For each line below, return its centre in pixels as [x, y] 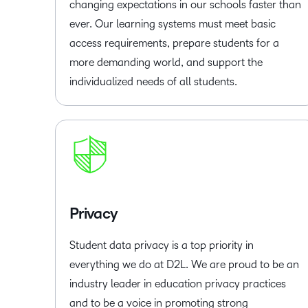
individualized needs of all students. [153, 81]
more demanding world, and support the [166, 62]
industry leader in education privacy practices [178, 284]
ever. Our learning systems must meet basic [173, 24]
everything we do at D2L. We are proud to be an [184, 264]
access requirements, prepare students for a [174, 43]
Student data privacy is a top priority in [162, 245]
